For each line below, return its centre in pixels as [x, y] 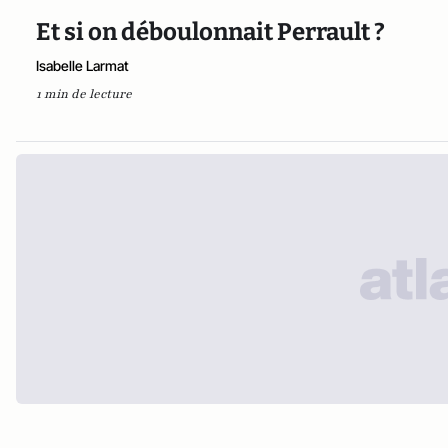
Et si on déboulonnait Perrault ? [210, 32]
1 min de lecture [84, 94]
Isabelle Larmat [82, 65]
